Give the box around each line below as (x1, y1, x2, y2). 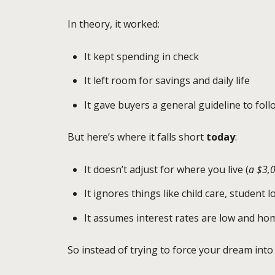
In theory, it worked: (68, 17, 160, 31)
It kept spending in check (83, 50, 199, 64)
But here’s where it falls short (68, 130, 206, 144)
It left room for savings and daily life (83, 74, 250, 88)
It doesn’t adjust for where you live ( (83, 162, 249, 176)
